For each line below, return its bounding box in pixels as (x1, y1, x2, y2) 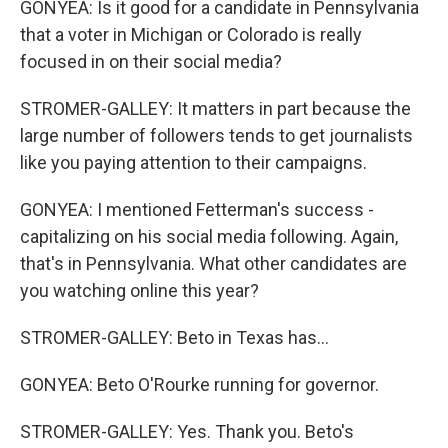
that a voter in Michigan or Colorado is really (20, 24, 362, 45)
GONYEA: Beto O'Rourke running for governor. (20, 374, 379, 395)
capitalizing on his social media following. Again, (20, 226, 398, 247)
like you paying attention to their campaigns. (20, 152, 367, 173)
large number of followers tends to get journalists (20, 125, 413, 146)
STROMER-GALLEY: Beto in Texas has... (20, 327, 329, 348)
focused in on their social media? (20, 51, 282, 72)
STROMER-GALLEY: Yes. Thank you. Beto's (20, 421, 354, 442)
